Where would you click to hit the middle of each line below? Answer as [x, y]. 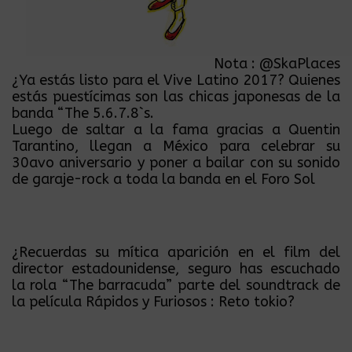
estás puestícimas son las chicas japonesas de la [176, 97]
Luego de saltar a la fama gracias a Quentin [176, 130]
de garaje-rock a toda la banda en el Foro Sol [163, 180]
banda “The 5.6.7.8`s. [83, 114]
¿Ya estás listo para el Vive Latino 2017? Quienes [176, 81]
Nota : [236, 64]
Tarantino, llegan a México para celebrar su [176, 147]
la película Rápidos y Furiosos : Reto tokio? [153, 302]
